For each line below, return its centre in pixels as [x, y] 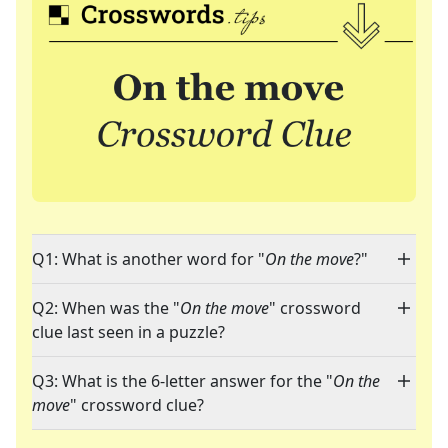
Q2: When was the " [106, 308]
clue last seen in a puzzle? [128, 332]
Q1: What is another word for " [148, 259]
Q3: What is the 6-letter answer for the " [182, 381]
